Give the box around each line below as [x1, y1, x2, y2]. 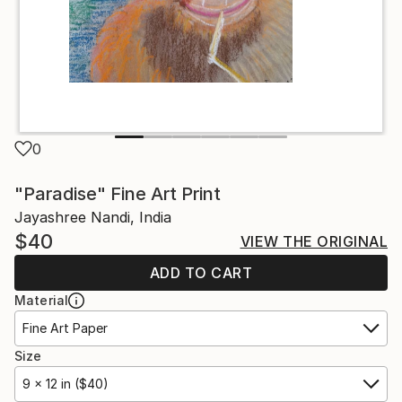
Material [14, 293, 69, 308]
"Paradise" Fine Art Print [14, 183, 221, 205]
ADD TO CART [149, 264, 253, 282]
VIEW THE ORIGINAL [240, 232, 388, 250]
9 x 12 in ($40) [22, 376, 109, 391]
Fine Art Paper [22, 320, 108, 336]
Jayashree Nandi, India [14, 208, 171, 226]
